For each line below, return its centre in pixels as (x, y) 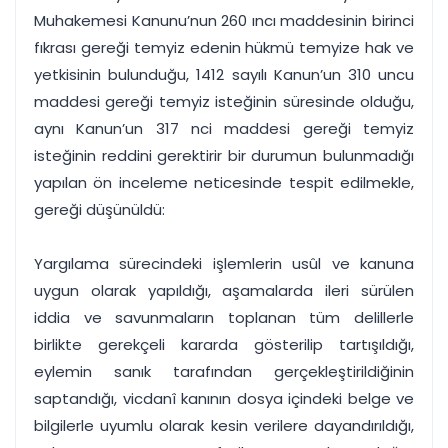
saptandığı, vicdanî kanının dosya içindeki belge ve (224, 398)
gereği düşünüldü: (99, 209)
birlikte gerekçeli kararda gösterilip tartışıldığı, (224, 344)
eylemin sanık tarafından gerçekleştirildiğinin (224, 371)
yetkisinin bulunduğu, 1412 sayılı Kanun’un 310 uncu (224, 74)
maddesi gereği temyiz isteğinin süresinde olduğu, (224, 101)
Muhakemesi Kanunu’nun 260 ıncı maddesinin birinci (224, 20)
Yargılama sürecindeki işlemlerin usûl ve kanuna (224, 263)
